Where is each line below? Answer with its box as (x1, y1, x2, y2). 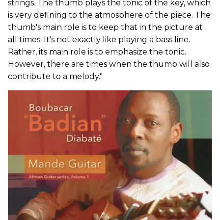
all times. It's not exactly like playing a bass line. (8, 35, 190, 45)
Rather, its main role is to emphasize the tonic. (8, 47, 186, 57)
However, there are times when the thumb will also (8, 59, 210, 69)
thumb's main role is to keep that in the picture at (8, 23, 203, 32)
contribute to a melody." (8, 72, 103, 82)
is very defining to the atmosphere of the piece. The (8, 10, 211, 20)
